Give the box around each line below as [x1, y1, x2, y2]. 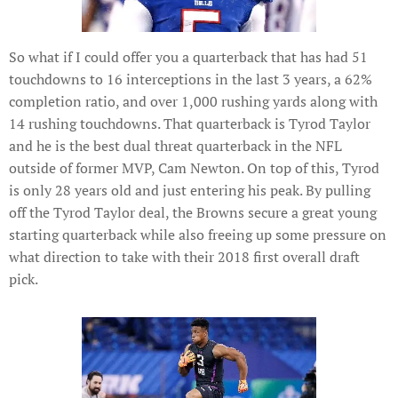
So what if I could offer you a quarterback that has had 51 [9, 46, 368, 67]
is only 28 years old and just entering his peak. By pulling [9, 179, 370, 200]
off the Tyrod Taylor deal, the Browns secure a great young [9, 202, 377, 222]
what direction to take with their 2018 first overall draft [9, 246, 360, 267]
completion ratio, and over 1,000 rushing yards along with [9, 91, 378, 111]
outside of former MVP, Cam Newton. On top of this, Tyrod [9, 157, 379, 178]
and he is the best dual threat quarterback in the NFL [9, 135, 342, 155]
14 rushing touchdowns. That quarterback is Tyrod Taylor [9, 113, 370, 133]
